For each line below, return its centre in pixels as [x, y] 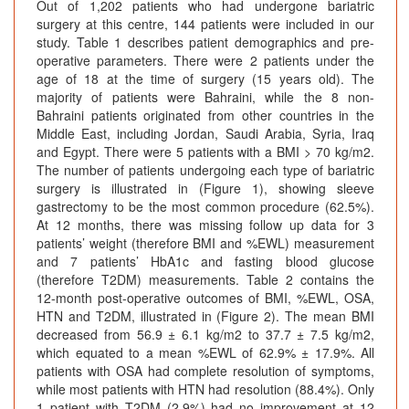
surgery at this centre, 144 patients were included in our [205, 23]
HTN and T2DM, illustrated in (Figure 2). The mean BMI [205, 315]
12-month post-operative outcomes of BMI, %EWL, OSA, [205, 297]
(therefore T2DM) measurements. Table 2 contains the [205, 279]
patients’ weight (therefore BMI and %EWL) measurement [205, 242]
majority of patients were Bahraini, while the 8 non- [205, 96]
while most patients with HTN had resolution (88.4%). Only [205, 388]
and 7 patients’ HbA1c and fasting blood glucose [205, 261]
